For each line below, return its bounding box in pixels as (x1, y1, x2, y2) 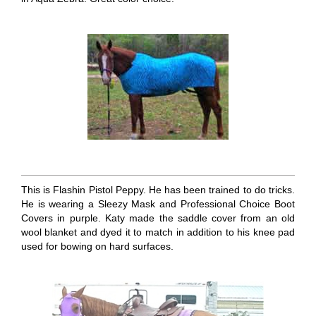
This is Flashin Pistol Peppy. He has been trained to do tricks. (20, 184, 296, 196)
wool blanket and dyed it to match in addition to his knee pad (20, 226, 296, 238)
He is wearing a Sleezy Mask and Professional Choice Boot (20, 198, 296, 210)
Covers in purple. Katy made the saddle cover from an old (20, 212, 296, 224)
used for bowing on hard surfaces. (20, 241, 174, 253)
